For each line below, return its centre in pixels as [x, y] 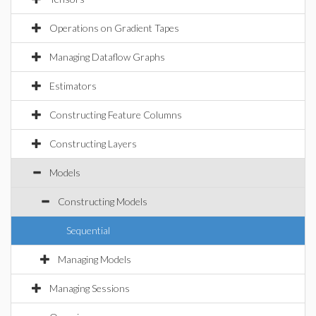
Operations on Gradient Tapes [114, 28]
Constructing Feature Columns [116, 115]
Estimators [73, 86]
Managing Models [95, 259]
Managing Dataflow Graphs [107, 57]
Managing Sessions [90, 288]
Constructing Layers [93, 144]
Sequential [88, 230]
